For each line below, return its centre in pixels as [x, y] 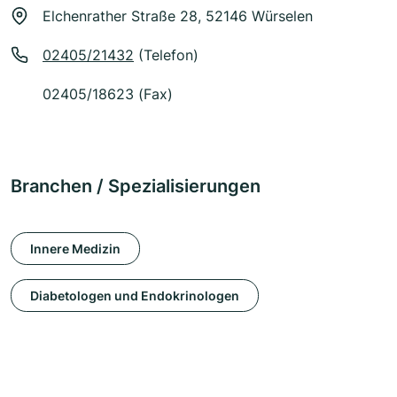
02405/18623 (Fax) [108, 94]
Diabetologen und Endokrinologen [135, 295]
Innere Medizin [75, 248]
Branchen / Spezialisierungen [136, 187]
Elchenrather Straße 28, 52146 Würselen [178, 16]
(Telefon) [166, 55]
